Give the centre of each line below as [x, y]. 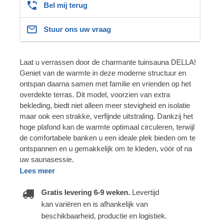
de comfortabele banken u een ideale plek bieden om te [108, 137]
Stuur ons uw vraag [77, 29]
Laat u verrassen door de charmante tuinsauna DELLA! [108, 62]
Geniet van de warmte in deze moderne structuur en [103, 73]
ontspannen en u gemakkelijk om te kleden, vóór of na [106, 148]
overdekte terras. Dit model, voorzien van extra [95, 94]
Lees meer [37, 170]
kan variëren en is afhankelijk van [95, 204]
